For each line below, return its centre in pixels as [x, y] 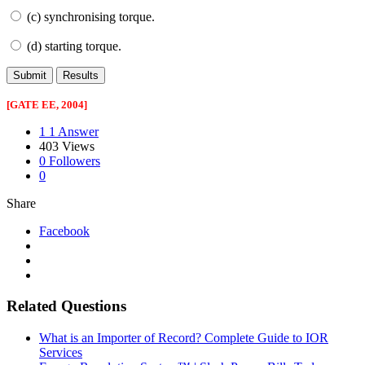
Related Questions [66, 306]
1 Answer [74, 131]
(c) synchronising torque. [91, 16]
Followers [75, 161]
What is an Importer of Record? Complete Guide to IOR [184, 338]
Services [61, 352]
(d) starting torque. [74, 46]
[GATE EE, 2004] [48, 104]
